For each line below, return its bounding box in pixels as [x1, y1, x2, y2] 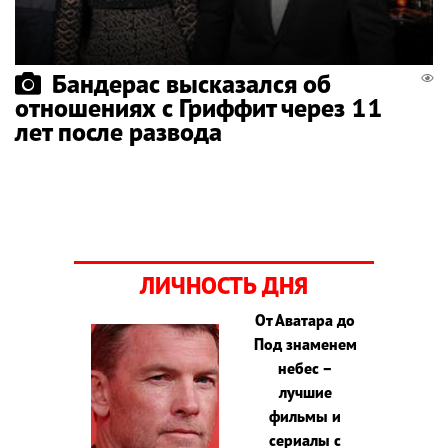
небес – [277, 357, 333, 378]
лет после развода [15, 114, 222, 148]
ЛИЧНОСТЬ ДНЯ [140, 269, 308, 301]
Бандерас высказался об [52, 66, 331, 100]
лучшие [278, 381, 332, 402]
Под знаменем [253, 333, 357, 354]
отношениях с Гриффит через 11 [15, 90, 383, 124]
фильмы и [269, 405, 342, 426]
